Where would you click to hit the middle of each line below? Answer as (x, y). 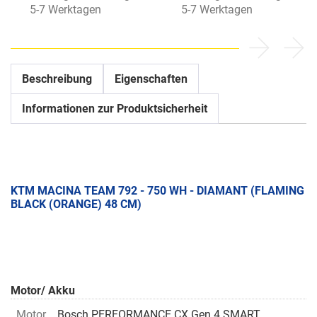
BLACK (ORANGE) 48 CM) (76, 204)
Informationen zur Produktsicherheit (115, 109)
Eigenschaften (151, 79)
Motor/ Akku (43, 291)
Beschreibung (57, 79)
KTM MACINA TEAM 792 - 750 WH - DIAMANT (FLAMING (157, 191)
